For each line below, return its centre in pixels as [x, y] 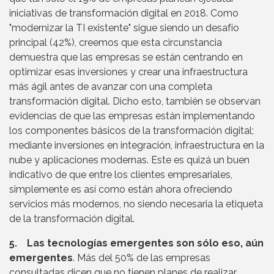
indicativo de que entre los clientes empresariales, [121, 174]
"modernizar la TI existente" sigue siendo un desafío [124, 28]
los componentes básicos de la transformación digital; [131, 130]
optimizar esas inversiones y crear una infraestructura [128, 72]
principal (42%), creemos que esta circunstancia [116, 42]
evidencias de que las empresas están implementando [132, 116]
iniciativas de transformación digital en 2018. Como [124, 13]
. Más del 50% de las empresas [142, 257]
